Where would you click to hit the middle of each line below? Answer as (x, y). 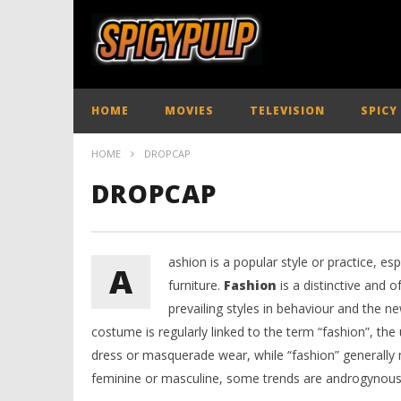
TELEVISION (287, 111)
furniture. (196, 285)
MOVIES (189, 111)
